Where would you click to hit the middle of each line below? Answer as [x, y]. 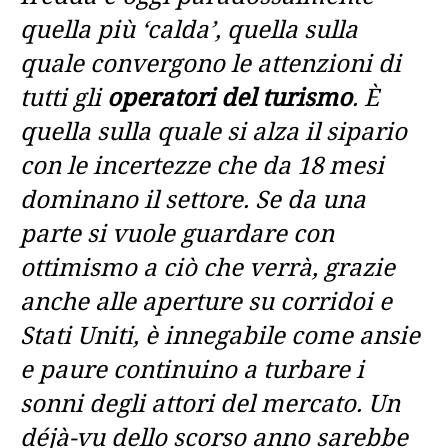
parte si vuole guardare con [177, 232]
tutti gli [60, 96]
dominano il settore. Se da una [193, 198]
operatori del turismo [226, 96]
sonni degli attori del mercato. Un [210, 402]
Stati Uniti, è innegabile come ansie [220, 334]
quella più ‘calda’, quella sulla [189, 28]
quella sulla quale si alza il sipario [213, 130]
